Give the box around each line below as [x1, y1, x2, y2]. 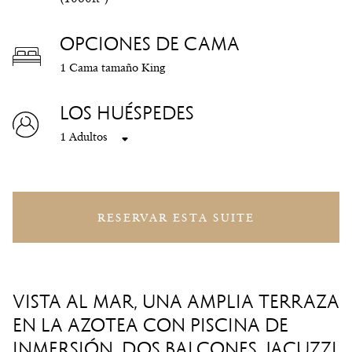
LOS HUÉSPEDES [60, 104, 194, 123]
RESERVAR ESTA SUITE [97, 211, 255, 225]
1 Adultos [60, 130, 108, 144]
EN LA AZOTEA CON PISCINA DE [13, 316, 288, 335]
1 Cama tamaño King [60, 60, 165, 75]
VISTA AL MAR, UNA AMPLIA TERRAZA [13, 292, 339, 311]
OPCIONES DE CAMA [60, 35, 240, 53]
